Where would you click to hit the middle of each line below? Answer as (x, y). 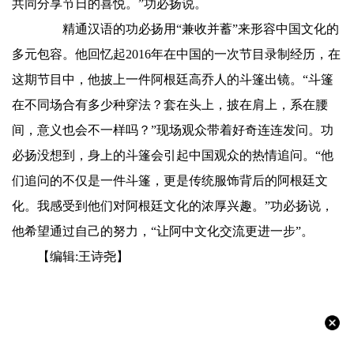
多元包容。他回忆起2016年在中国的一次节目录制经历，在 (176, 54)
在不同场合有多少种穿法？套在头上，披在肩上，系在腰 (170, 105)
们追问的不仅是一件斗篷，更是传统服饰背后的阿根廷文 (170, 181)
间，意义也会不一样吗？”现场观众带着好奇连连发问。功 (173, 130)
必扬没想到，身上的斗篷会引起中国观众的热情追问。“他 (173, 155)
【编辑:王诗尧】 (83, 256)
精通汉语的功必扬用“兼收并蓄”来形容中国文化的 (188, 29)
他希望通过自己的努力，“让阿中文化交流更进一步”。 (163, 231)
